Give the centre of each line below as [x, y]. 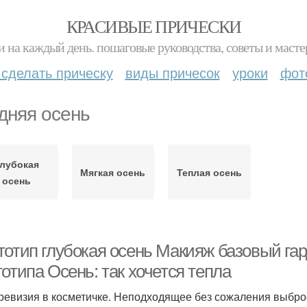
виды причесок [172, 72]
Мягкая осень [113, 172]
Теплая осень [209, 172]
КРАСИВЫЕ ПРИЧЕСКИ [153, 26]
